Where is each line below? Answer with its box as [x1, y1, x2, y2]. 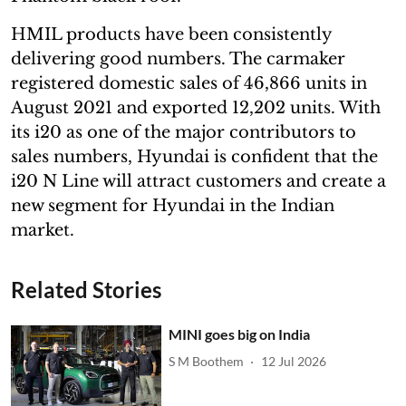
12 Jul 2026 [261, 353, 327, 369]
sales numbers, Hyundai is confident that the [11, 146, 378, 167]
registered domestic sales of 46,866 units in [11, 72, 367, 93]
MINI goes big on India [169, 324, 311, 343]
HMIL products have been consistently [11, 24, 332, 44]
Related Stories [11, 275, 161, 303]
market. [11, 219, 74, 240]
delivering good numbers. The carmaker [11, 48, 345, 69]
